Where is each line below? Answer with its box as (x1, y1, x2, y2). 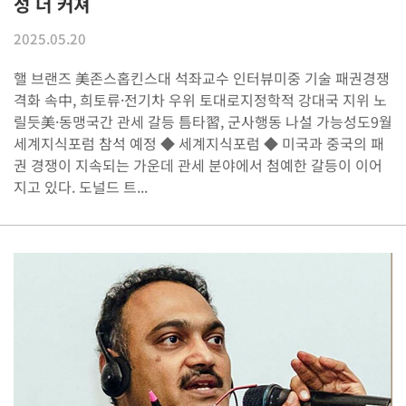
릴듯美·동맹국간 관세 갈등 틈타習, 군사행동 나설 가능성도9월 (14, 110, 392, 132)
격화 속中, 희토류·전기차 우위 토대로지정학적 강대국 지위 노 (14, 88, 387, 111)
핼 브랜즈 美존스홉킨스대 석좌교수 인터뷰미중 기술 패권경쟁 (14, 66, 390, 89)
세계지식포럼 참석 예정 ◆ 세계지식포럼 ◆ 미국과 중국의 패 (14, 131, 384, 154)
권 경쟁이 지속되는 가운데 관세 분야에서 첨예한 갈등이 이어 (14, 153, 382, 176)
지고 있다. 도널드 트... (14, 175, 148, 198)
